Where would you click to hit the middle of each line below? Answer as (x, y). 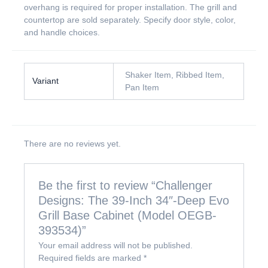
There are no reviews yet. (72, 144)
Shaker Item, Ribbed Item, (174, 75)
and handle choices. (62, 33)
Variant (45, 81)
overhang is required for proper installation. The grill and (130, 7)
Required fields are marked (91, 258)
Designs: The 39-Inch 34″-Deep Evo (134, 200)
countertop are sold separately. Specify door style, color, (130, 20)
